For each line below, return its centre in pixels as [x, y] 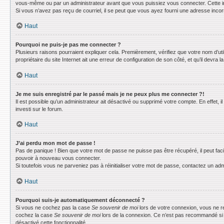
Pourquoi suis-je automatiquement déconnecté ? [80, 200]
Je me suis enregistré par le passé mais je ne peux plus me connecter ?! [110, 94]
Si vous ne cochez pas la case [53, 207]
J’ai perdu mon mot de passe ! [55, 143]
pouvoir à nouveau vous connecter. [58, 158]
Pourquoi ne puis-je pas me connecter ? [68, 44]
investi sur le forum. [39, 109]
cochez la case [35, 215]
